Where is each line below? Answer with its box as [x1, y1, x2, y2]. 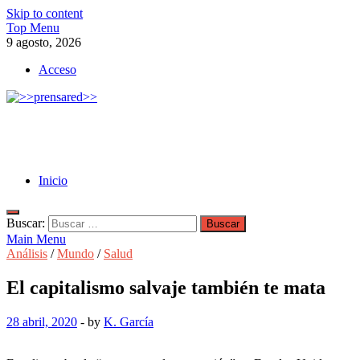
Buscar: [6, 216, 45, 230]
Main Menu [6, 232, 66, 246]
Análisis [6, 247, 47, 260]
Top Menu [6, 21, 59, 35]
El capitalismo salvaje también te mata [6, 276, 325, 298]
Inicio [39, 174, 67, 187]
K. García [104, 314, 153, 329]
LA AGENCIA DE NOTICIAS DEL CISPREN [6, 130, 255, 144]
